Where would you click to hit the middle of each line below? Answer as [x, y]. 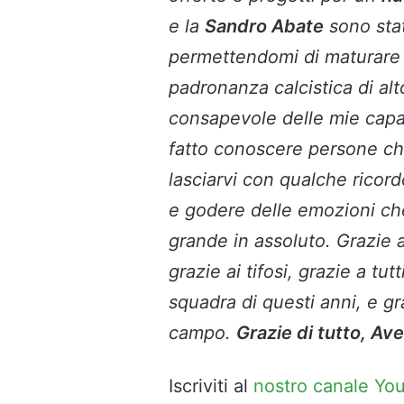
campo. [202, 332]
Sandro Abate [264, 26]
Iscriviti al [211, 386]
